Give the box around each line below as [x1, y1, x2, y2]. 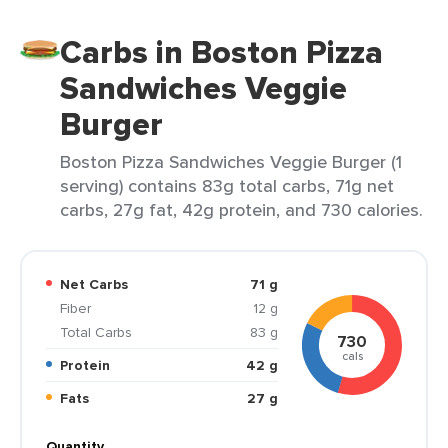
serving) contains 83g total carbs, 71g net [60, 173, 394, 198]
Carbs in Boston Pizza [60, 28, 383, 76]
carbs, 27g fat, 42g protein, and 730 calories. [60, 197, 423, 222]
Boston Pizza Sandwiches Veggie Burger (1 [60, 149, 402, 174]
